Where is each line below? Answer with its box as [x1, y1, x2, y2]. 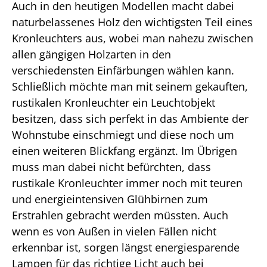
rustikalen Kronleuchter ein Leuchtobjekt [12, 95, 215, 110]
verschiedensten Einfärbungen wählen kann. [12, 63, 234, 77]
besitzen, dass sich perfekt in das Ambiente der [12, 111, 249, 126]
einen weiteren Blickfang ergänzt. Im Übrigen [12, 144, 237, 158]
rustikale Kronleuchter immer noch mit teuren [12, 176, 243, 190]
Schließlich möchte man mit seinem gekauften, [12, 79, 248, 94]
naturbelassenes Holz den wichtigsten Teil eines [12, 15, 253, 29]
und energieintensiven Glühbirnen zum [12, 192, 208, 206]
